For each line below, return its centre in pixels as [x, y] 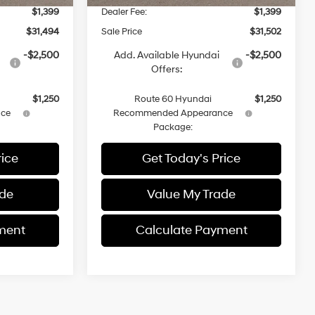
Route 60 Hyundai [173, 99]
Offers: [166, 69]
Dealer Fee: [124, 12]
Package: [173, 127]
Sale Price [122, 31]
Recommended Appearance [173, 113]
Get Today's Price [191, 158]
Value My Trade [191, 194]
